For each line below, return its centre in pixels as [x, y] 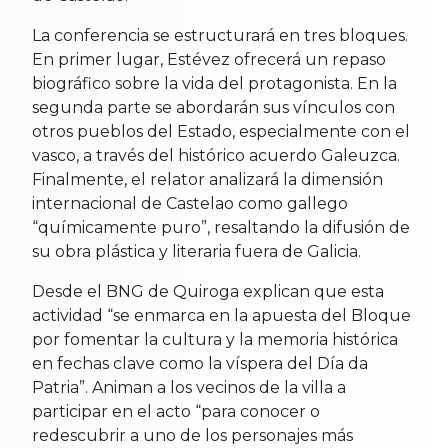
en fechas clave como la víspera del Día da [200, 363]
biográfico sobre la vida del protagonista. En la [214, 83]
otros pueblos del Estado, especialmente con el [221, 131]
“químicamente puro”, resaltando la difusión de [221, 227]
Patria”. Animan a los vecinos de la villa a [189, 387]
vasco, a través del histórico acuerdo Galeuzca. [216, 155]
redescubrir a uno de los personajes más [192, 435]
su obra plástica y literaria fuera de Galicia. [196, 251]
